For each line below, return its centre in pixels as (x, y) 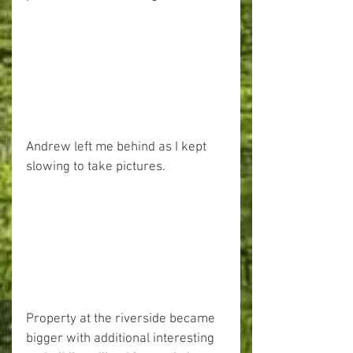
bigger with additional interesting (122, 338)
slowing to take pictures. (96, 167)
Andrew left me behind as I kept (118, 147)
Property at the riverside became (122, 319)
